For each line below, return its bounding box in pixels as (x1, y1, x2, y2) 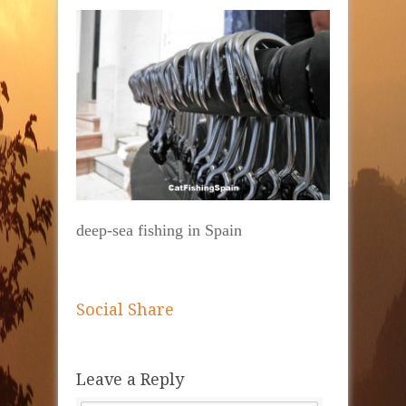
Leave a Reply (76, 370, 184, 390)
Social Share (76, 300, 174, 320)
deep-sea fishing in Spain (76, 221, 242, 240)
